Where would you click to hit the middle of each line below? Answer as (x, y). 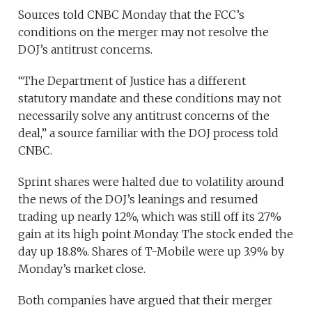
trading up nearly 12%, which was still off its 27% (150, 216)
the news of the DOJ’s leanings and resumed (139, 199)
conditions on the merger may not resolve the (144, 32)
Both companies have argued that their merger (146, 300)
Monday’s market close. (82, 268)
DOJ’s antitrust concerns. (86, 49)
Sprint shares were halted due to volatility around (151, 181)
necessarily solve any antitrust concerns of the (144, 115)
